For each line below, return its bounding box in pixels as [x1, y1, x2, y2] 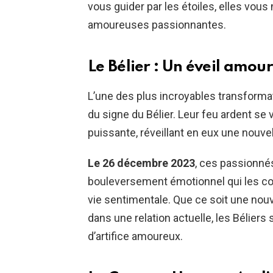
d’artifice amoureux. [88, 230, 183, 243]
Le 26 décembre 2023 [88, 157, 195, 170]
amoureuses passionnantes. [88, 18, 226, 32]
